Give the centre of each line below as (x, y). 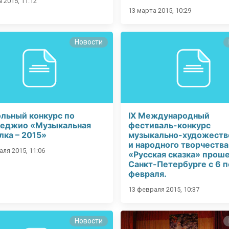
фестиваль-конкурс (169, 125)
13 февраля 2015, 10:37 (164, 190)
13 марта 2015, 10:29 (159, 11)
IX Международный (169, 116)
